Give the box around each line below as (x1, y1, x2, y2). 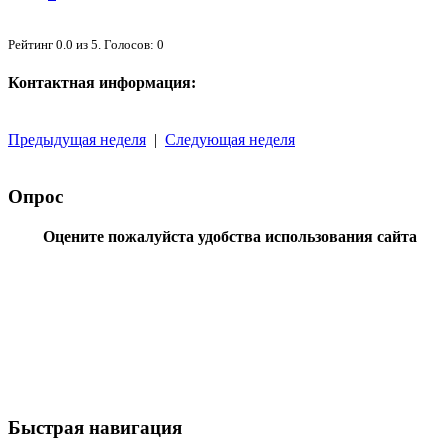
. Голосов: (98, 36, 157, 52)
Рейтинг (8, 36, 56, 52)
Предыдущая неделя (8, 131, 146, 149)
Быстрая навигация (8, 416, 182, 438)
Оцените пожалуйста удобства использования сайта (42, 227, 417, 245)
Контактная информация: (8, 74, 196, 92)
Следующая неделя (165, 131, 295, 149)
